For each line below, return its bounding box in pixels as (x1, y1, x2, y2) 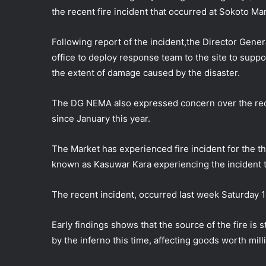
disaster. (204, 67, 240, 78)
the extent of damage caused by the (52, 67, 204, 78)
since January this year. (52, 113, 150, 124)
